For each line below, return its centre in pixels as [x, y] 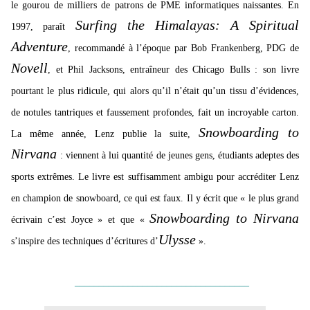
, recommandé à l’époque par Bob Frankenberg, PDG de [183, 48]
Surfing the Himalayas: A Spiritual [187, 25]
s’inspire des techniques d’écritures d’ [85, 241]
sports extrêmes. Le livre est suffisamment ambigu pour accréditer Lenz [155, 177]
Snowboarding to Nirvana [225, 218]
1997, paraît [38, 27]
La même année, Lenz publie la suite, [105, 134]
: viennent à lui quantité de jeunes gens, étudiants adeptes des [180, 156]
